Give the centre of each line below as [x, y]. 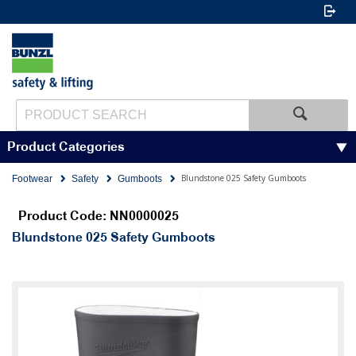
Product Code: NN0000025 [99, 217]
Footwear [32, 179]
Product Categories [66, 147]
